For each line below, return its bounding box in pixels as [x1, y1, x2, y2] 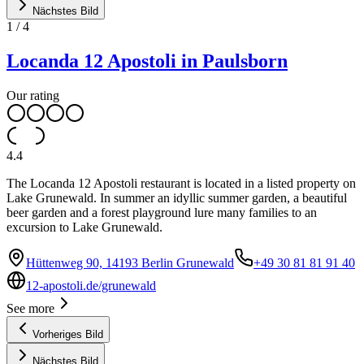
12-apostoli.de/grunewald [26, 278, 156, 292]
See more [6, 301, 54, 315]
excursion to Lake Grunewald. [6, 219, 162, 234]
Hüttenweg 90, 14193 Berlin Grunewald [26, 255, 234, 270]
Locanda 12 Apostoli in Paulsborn [6, 50, 288, 71]
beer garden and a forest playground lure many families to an [6, 205, 317, 219]
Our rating [6, 88, 59, 102]
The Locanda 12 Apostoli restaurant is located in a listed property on [6, 175, 356, 190]
